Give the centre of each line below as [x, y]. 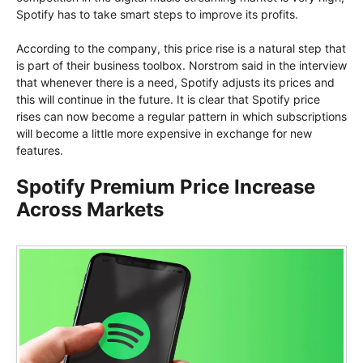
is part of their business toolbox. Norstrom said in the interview [181, 66]
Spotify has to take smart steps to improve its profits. [157, 15]
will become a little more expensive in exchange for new [164, 134]
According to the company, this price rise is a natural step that [181, 49]
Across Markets [90, 210]
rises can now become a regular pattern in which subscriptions [181, 117]
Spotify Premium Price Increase [166, 187]
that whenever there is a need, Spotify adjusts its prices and [175, 83]
